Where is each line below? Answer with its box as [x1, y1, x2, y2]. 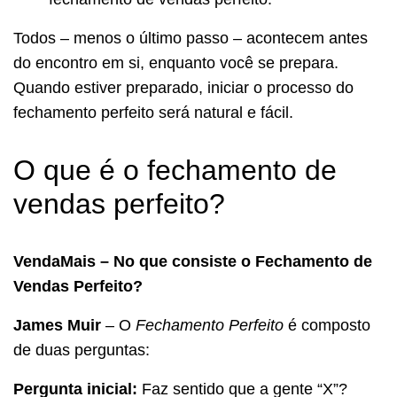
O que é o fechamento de [13, 153, 337, 186]
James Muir [13, 315, 101, 334]
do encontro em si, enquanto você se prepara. [13, 53, 339, 72]
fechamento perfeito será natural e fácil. [13, 103, 293, 121]
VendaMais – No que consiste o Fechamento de [13, 252, 372, 270]
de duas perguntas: [13, 340, 150, 359]
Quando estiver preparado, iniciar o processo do [13, 78, 354, 97]
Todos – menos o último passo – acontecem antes [13, 28, 368, 47]
